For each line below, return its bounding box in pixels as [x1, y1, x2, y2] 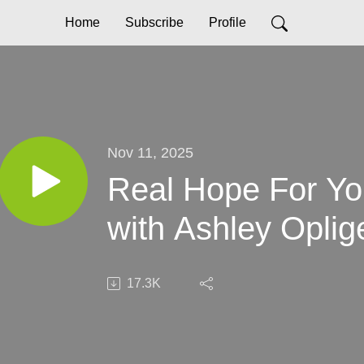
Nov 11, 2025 [107, 143, 193, 161]
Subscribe [124, 15, 184, 29]
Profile [208, 15, 246, 29]
